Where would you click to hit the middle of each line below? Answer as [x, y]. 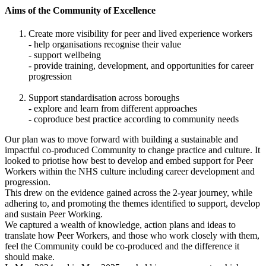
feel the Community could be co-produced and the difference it [122, 246]
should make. [31, 257]
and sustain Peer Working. [54, 214]
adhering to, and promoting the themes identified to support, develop [132, 204]
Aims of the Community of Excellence [80, 10]
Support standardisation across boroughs [104, 98]
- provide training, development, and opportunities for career [141, 66]
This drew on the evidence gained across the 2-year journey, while [129, 193]
